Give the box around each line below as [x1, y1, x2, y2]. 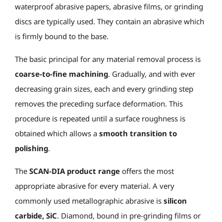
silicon [164, 196, 187, 206]
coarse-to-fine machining [15, 69, 108, 79]
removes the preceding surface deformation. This [15, 99, 183, 109]
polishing [15, 143, 48, 153]
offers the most [120, 166, 174, 176]
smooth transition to [97, 128, 177, 138]
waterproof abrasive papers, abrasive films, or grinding [15, 1, 203, 11]
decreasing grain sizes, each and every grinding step [15, 84, 193, 94]
